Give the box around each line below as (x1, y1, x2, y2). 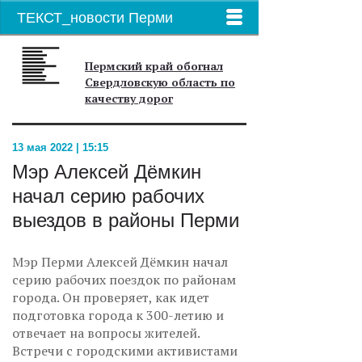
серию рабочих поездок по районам (12, 271, 236, 288)
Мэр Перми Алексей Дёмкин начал (12, 253, 228, 271)
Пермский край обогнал (85, 58, 223, 74)
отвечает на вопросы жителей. (12, 324, 200, 342)
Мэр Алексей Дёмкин (12, 161, 201, 183)
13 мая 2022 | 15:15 (12, 141, 108, 154)
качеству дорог (85, 90, 173, 106)
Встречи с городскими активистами (12, 342, 238, 360)
